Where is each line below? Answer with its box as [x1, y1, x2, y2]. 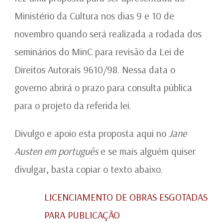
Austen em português [14, 145, 98, 158]
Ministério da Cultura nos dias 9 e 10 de [14, 9, 174, 22]
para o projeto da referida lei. [14, 99, 131, 112]
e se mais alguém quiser [98, 145, 196, 158]
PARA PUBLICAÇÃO [44, 209, 120, 222]
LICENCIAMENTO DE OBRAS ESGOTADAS [44, 191, 208, 204]
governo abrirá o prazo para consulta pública [14, 81, 192, 94]
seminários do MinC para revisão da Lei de [14, 45, 184, 58]
